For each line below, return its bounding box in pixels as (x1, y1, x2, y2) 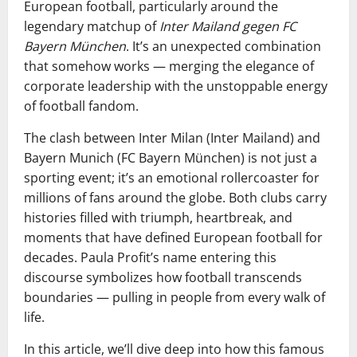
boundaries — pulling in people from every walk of (24, 288, 325, 306)
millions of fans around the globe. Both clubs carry (24, 189, 327, 206)
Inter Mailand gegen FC (159, 18, 296, 35)
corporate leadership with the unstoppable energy (24, 77, 328, 95)
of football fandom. (24, 97, 139, 115)
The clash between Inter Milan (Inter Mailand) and (24, 129, 320, 147)
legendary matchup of (24, 18, 159, 35)
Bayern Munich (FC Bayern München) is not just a (24, 149, 317, 167)
